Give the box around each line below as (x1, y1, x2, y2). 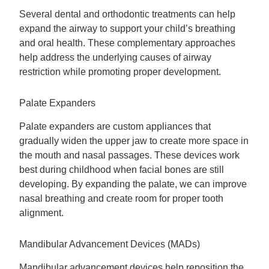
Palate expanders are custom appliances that (19, 121, 211, 131)
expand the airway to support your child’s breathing (19, 23, 236, 34)
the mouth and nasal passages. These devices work (19, 150, 240, 160)
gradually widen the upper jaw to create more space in (19, 135, 249, 146)
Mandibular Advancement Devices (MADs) (19, 238, 201, 249)
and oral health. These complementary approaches (19, 38, 236, 49)
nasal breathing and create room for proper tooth (19, 193, 224, 204)
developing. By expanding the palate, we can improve (19, 178, 247, 189)
